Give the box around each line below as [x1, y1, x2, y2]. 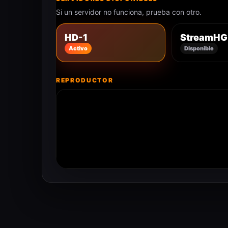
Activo [69, 44, 88, 52]
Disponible [184, 44, 214, 52]
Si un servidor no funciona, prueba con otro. [56, 8, 202, 16]
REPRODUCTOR [56, 76, 113, 84]
